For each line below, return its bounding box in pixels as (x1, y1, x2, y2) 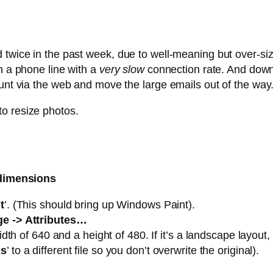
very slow (99, 63, 144, 76)
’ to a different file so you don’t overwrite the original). (7, 244, 260, 257)
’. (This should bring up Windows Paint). (4, 199, 195, 211)
